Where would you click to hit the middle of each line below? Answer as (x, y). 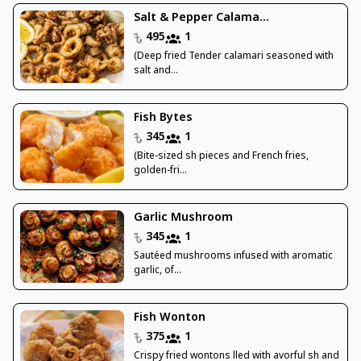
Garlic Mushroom (183, 218)
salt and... (156, 71)
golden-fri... (160, 171)
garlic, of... (157, 271)
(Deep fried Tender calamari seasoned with (233, 57)
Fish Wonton (169, 318)
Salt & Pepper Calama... (201, 19)
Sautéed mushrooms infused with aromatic (233, 257)
